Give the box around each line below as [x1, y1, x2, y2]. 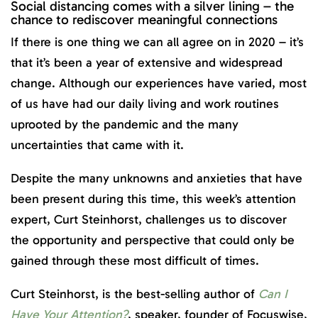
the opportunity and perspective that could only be [11, 232, 295, 248]
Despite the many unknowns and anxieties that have [11, 170, 302, 187]
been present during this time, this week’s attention [11, 191, 296, 207]
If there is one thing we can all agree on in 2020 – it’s [11, 34, 304, 50]
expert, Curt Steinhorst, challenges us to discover [11, 212, 287, 228]
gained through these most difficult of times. [11, 253, 259, 269]
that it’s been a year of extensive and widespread [11, 55, 283, 71]
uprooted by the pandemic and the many [11, 116, 238, 133]
